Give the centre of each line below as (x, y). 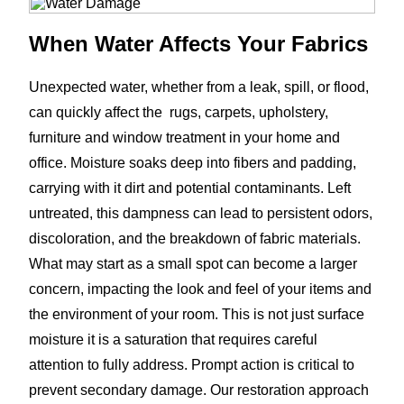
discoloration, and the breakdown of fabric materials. (195, 238)
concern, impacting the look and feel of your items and (200, 289)
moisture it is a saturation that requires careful (173, 339)
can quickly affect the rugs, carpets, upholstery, (179, 112)
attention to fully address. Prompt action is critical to (192, 364)
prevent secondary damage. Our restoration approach (199, 390)
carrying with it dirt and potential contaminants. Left (190, 188)
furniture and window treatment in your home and (184, 137)
